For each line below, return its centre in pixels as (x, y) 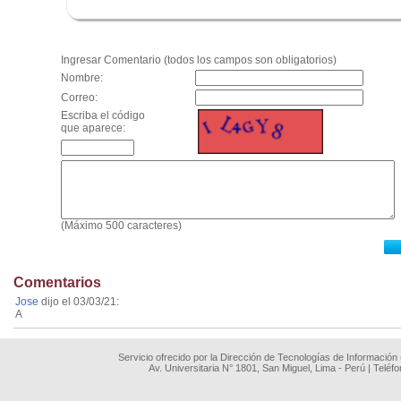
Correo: (79, 98)
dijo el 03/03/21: (79, 302)
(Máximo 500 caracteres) (121, 226)
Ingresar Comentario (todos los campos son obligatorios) (199, 60)
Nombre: (97, 78)
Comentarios (57, 282)
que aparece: (93, 128)
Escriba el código (103, 115)
